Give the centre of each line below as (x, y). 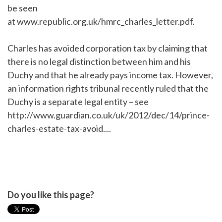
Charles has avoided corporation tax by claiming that (108, 48)
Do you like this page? (51, 195)
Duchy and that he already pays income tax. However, (110, 75)
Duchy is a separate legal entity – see (78, 102)
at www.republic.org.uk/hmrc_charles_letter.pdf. (101, 22)
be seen (23, 8)
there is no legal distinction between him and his (99, 62)
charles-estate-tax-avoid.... (59, 129)
